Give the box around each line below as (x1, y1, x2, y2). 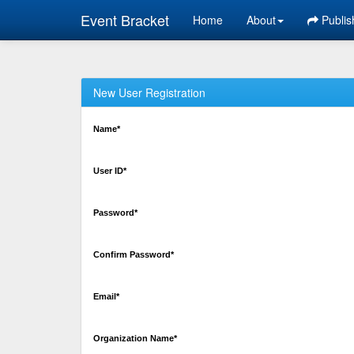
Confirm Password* (93, 250, 174, 259)
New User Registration (93, 85, 205, 100)
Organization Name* (93, 333, 177, 343)
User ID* (93, 166, 126, 175)
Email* (93, 292, 119, 301)
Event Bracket (81, 9, 169, 30)
